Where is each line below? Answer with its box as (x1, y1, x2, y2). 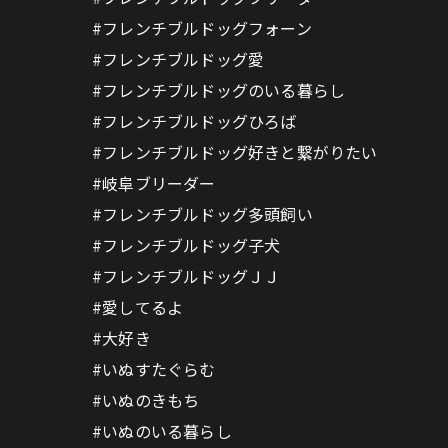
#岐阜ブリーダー (92, 171, 216, 195)
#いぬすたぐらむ (92, 357, 216, 381)
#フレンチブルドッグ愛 (92, 47, 265, 71)
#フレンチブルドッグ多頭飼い (92, 202, 313, 226)
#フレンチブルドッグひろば (92, 109, 297, 133)
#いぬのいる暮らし (92, 419, 232, 443)
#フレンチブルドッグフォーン (92, 16, 312, 40)
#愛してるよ (92, 295, 184, 319)
